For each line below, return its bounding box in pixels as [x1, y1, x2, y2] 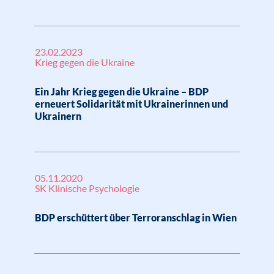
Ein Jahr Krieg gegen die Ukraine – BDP [35, 86, 209, 97]
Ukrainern [35, 110, 81, 122]
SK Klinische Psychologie [35, 182, 139, 194]
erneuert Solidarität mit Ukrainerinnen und [35, 98, 228, 109]
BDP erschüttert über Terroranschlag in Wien [35, 212, 237, 223]
